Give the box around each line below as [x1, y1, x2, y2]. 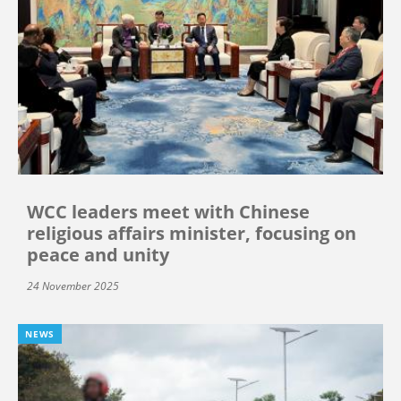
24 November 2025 [27, 278, 119, 294]
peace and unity [27, 243, 169, 268]
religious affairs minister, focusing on [27, 221, 356, 246]
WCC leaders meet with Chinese [27, 200, 310, 225]
